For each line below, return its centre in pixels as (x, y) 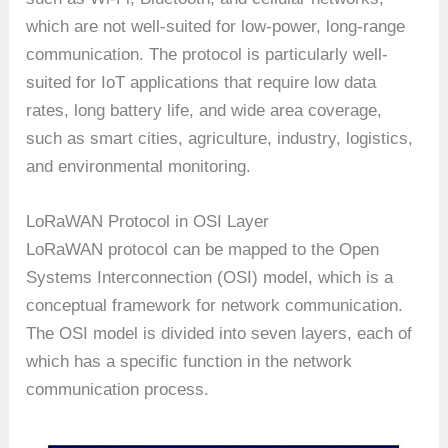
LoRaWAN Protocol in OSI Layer (148, 221)
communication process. (118, 389)
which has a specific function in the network (189, 361)
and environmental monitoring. (139, 166)
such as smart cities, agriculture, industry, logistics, (220, 138)
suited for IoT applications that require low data (201, 82)
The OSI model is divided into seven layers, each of (219, 333)
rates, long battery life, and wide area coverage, (204, 110)
